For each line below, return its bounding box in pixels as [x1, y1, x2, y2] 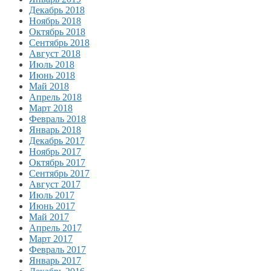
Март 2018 [29, 102, 73, 113]
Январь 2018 [29, 124, 81, 135]
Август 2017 [29, 178, 80, 189]
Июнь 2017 [29, 200, 75, 211]
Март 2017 [29, 233, 73, 244]
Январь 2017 [29, 255, 81, 266]
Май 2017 [29, 211, 69, 222]
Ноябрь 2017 [29, 146, 81, 157]
